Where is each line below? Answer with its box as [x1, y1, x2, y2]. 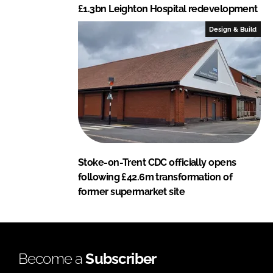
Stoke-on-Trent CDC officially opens [78, 156, 236, 168]
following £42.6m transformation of [78, 171, 232, 183]
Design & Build [209, 25, 257, 33]
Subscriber [85, 249, 157, 268]
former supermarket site [78, 185, 185, 197]
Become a [18, 249, 86, 268]
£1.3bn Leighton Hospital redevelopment [78, 2, 258, 15]
